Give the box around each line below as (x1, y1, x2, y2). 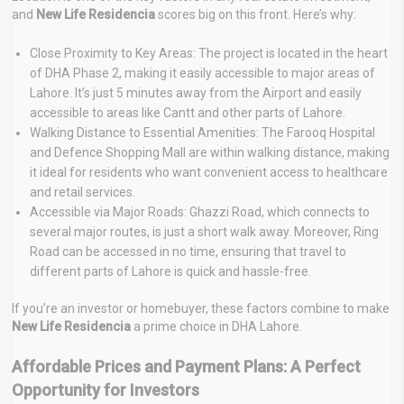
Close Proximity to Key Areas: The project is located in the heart (30, 45, 388, 60)
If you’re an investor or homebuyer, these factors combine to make (12, 300, 390, 316)
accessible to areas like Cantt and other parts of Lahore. (30, 105, 345, 120)
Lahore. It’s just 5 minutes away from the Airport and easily (30, 85, 362, 100)
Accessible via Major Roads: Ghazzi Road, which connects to (30, 204, 370, 219)
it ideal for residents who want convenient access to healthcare (30, 164, 388, 179)
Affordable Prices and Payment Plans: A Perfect (12, 356, 361, 376)
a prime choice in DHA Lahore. (131, 318, 302, 334)
